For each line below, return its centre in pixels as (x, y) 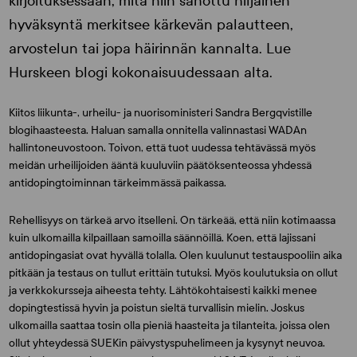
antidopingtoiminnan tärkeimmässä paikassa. (119, 183)
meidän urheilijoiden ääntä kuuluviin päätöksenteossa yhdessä (161, 165)
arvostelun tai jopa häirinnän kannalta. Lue (150, 49)
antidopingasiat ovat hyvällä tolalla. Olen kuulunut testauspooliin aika (176, 255)
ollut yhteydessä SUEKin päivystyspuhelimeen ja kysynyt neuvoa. (167, 343)
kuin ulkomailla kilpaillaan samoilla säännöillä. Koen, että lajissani (163, 238)
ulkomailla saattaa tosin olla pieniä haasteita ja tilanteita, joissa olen (170, 326)
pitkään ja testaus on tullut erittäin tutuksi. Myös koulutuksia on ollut (174, 273)
